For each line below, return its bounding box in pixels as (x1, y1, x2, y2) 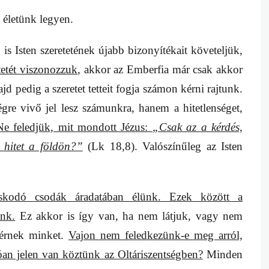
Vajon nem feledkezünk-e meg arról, (68, 229, 243, 242)
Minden (202, 248, 243, 261)
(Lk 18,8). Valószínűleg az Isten (82, 140, 243, 153)
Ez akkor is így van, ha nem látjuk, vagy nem (15, 210, 243, 223)
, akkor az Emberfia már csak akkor (77, 63, 243, 76)
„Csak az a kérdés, (152, 121, 243, 134)
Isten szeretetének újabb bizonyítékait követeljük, (14, 44, 243, 57)
